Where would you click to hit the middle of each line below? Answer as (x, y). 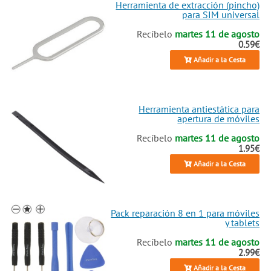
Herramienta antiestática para (199, 109)
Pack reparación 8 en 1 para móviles (185, 213)
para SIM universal (221, 14)
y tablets (243, 222)
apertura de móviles (219, 118)
